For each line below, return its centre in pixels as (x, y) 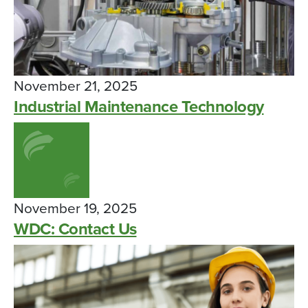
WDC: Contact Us (75, 229)
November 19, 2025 (75, 209)
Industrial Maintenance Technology (139, 107)
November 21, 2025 (76, 86)
